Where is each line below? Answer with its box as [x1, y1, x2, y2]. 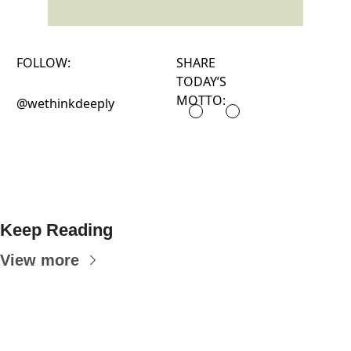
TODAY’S [176, 72, 226, 90]
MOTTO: [176, 91, 226, 109]
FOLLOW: [16, 53, 74, 71]
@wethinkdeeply [16, 94, 114, 112]
